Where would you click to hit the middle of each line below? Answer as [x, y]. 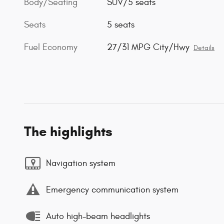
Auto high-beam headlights [98, 216]
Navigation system [81, 163]
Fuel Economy [51, 47]
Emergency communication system [112, 189]
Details [204, 48]
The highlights [68, 132]
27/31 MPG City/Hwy [148, 47]
